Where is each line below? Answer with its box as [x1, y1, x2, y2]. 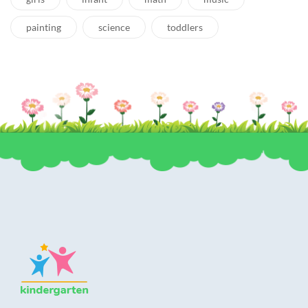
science [98, 21, 130, 34]
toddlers [167, 21, 203, 34]
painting [26, 21, 61, 34]
